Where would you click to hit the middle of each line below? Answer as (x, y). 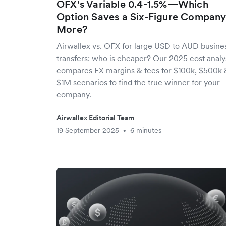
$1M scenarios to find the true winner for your (138, 82)
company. (74, 94)
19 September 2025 (88, 130)
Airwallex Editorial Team (95, 118)
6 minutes (146, 130)
